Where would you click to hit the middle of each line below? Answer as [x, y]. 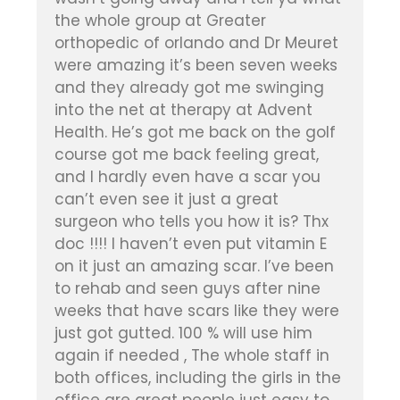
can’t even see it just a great [166, 200]
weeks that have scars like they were [196, 311]
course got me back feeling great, [186, 155]
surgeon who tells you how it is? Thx [191, 222]
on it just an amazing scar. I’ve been [194, 267]
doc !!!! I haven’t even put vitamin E [190, 244]
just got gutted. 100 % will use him [183, 333]
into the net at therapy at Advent [183, 110]
